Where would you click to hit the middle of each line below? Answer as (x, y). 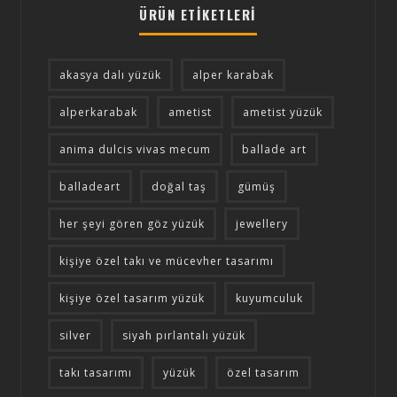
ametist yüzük (283, 112)
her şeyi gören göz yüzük (132, 223)
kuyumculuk (269, 298)
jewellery (262, 223)
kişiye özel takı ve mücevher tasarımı (167, 261)
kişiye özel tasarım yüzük (132, 298)
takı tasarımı (96, 372)
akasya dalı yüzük (110, 74)
